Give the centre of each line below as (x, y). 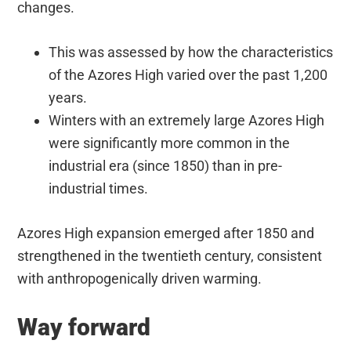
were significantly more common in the (170, 143)
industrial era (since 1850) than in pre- (166, 166)
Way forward (84, 327)
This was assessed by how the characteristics (191, 52)
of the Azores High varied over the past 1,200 (188, 75)
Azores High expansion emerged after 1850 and (166, 233)
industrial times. (99, 189)
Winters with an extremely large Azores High (187, 121)
